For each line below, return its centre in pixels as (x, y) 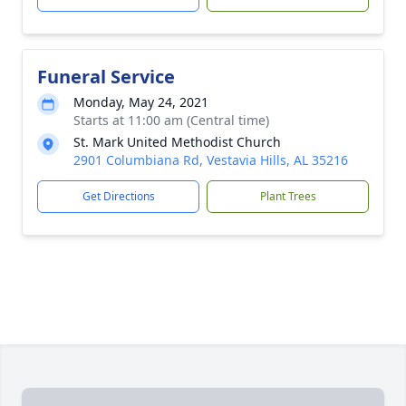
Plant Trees (288, 196)
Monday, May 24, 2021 (141, 102)
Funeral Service (106, 77)
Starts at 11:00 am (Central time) (171, 120)
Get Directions (118, 196)
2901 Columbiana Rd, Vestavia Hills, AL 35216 (211, 160)
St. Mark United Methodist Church (177, 142)
